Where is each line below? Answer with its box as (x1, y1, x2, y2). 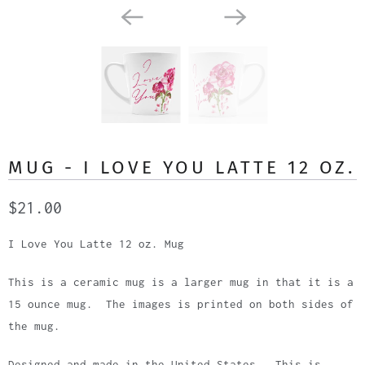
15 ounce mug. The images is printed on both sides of (8, 297, 354, 311)
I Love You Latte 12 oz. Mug (8, 237, 184, 251)
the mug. (8, 319, 67, 333)
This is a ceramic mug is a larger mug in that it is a (8, 275, 354, 289)
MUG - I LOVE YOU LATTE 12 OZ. (8, 156, 355, 179)
